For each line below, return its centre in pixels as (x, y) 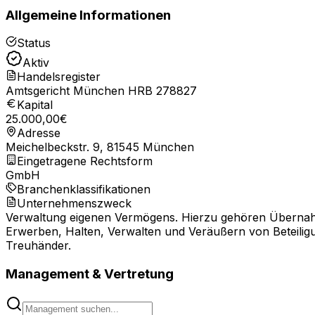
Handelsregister (59, 77)
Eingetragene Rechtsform (85, 161)
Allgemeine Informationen (88, 15)
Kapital (35, 105)
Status (34, 43)
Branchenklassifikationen (84, 189)
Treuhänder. (38, 246)
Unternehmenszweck (74, 204)
